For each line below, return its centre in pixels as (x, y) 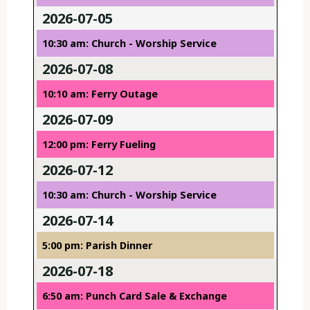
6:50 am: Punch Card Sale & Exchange (134, 296)
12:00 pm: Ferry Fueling (99, 145)
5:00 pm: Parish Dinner (97, 246)
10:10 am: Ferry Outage (100, 94)
